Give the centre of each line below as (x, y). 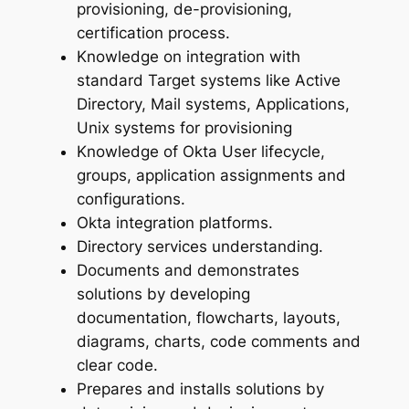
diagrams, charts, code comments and (218, 342)
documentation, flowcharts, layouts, (208, 318)
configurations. (131, 199)
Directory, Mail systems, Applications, (213, 105)
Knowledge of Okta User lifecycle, (200, 152)
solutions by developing (163, 294)
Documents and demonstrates (188, 271)
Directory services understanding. (199, 247)
